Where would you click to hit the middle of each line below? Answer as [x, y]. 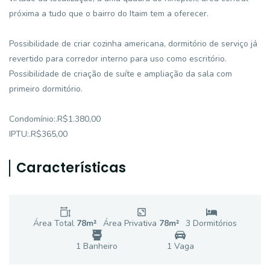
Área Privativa [131, 223]
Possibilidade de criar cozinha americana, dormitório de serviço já [133, 44]
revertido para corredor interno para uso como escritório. [118, 59]
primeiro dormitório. [46, 89]
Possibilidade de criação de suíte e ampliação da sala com [121, 74]
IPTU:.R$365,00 [38, 134]
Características [71, 168]
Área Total [55, 223]
